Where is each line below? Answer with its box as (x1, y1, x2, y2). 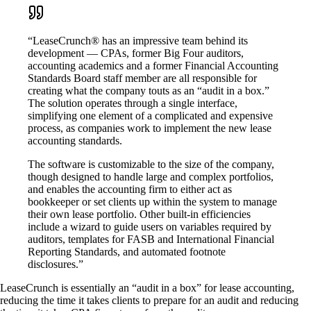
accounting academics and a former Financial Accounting (28, 59, 278, 72)
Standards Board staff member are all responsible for (28, 72, 257, 84)
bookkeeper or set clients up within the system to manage (28, 195, 277, 208)
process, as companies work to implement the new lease (28, 121, 271, 134)
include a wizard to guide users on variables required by (28, 220, 271, 233)
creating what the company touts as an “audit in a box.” (28, 84, 269, 96)
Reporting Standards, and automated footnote (28, 245, 226, 258)
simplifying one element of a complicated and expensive (28, 109, 273, 121)
